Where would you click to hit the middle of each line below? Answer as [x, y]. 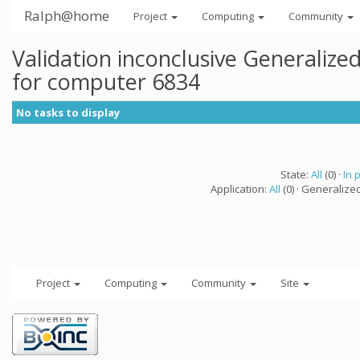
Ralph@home [67, 16]
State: [295, 174]
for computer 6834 [106, 82]
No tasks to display [68, 112]
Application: [240, 189]
